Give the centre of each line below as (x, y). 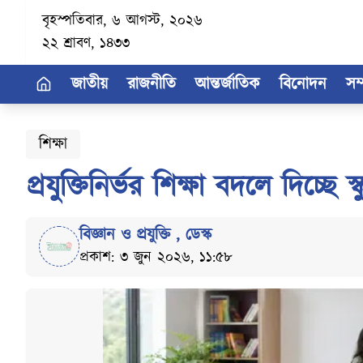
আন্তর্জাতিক (228, 84)
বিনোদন (303, 84)
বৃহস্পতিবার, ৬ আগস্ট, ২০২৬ (122, 21)
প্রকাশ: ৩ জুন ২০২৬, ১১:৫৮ (156, 258)
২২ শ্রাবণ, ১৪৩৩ (86, 44)
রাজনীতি (152, 84)
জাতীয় (90, 84)
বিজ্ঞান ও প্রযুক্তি (128, 235)
